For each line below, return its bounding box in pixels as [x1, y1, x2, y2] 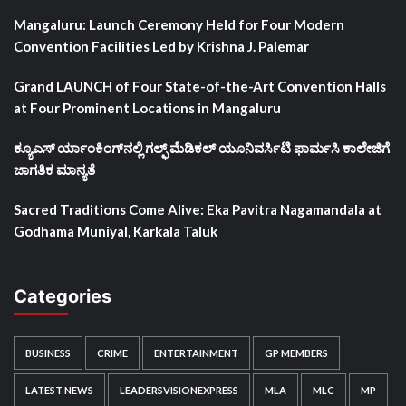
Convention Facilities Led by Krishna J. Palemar [14, 37, 309, 54]
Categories [14, 285, 111, 307]
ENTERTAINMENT [154, 346, 238, 359]
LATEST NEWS [25, 383, 93, 396]
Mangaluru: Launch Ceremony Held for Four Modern [14, 15, 344, 33]
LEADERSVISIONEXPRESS [120, 383, 238, 396]
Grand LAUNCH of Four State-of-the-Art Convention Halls [14, 77, 386, 94]
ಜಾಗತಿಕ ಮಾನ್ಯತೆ [14, 160, 95, 178]
